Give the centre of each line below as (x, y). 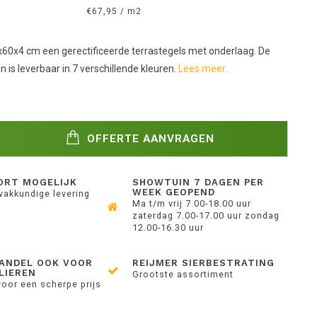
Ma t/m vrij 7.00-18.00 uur (192, 203)
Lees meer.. (203, 69)
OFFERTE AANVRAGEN (149, 138)
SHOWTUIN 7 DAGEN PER (198, 182)
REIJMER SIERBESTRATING (204, 263)
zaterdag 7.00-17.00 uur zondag (206, 215)
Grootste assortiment (183, 274)
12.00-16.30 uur (168, 227)
